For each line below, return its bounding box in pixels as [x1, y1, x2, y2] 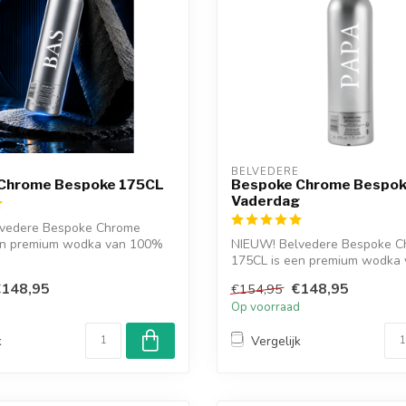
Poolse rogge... [231, 268, 315, 285]
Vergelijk [251, 332, 301, 350]
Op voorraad [231, 299, 300, 316]
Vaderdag [231, 192, 300, 209]
